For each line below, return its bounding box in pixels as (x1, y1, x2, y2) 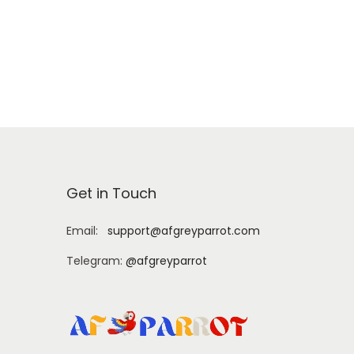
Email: (66, 222, 107, 239)
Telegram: (66, 252, 126, 269)
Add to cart (154, 8, 217, 24)
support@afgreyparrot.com (107, 222, 260, 239)
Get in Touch (66, 183, 156, 203)
